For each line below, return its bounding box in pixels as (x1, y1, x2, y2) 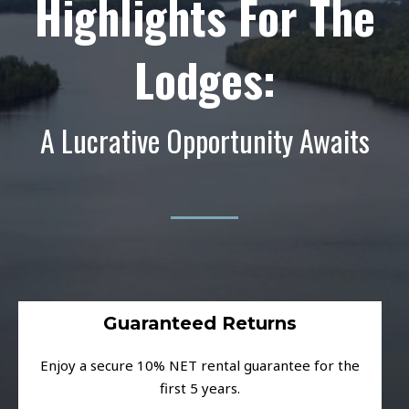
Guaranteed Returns (103, 312, 297, 335)
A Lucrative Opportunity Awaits (39, 119, 370, 163)
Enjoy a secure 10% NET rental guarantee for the (40, 356, 360, 375)
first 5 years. (160, 379, 240, 398)
